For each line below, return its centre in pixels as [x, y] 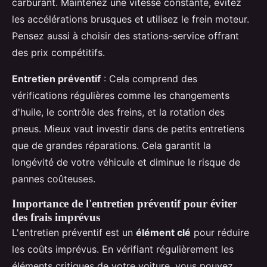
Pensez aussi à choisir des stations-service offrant [125, 36]
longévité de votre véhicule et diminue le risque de [126, 162]
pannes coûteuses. [54, 179]
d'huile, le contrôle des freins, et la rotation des [118, 112]
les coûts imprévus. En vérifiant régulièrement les [123, 249]
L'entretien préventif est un [74, 233]
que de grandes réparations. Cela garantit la [111, 146]
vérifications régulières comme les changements [121, 96]
